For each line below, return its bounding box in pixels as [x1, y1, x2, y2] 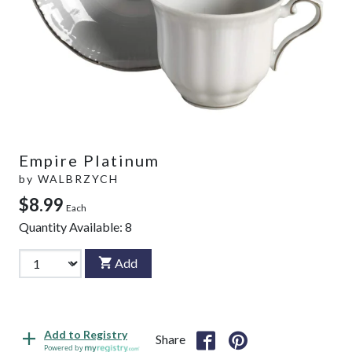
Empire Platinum [19, 150, 159, 170]
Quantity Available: [19, 218, 125, 234]
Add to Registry [44, 328, 127, 342]
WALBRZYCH [38, 171, 119, 185]
